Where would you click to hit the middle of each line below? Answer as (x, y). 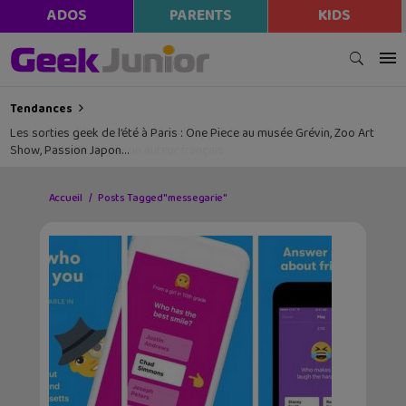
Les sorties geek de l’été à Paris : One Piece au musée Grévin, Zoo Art (193, 134)
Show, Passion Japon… (70, 151)
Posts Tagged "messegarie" (163, 198)
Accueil (65, 198)
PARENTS (200, 16)
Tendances (42, 109)
